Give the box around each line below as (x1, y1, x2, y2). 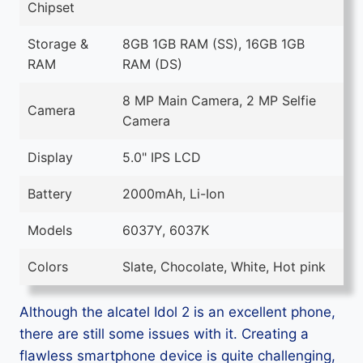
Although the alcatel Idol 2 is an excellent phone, (19, 304, 335, 320)
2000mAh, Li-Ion (122, 186, 224, 202)
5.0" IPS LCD (122, 149, 201, 165)
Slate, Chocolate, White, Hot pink (122, 258, 326, 275)
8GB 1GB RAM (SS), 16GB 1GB (122, 36, 305, 52)
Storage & (28, 36, 88, 52)
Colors (28, 258, 68, 275)
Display (28, 149, 73, 165)
